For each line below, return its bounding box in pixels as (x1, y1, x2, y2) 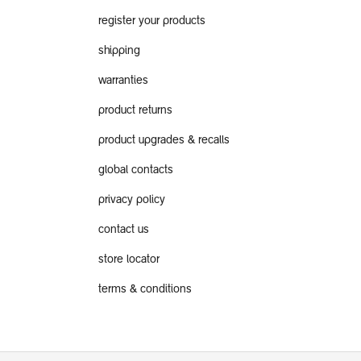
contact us (98, 224, 149, 236)
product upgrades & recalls (98, 135, 230, 147)
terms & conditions (98, 284, 192, 296)
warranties (98, 75, 148, 87)
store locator (98, 254, 160, 266)
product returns (98, 105, 172, 117)
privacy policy (98, 194, 165, 206)
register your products (98, 15, 205, 27)
